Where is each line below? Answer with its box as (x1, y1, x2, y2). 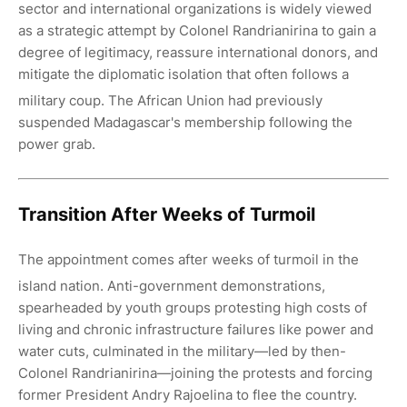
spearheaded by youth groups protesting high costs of (18, 298, 367, 316)
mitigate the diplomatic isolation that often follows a (18, 65, 349, 83)
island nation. (18, 276, 104, 294)
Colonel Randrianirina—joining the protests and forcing (18, 363, 372, 382)
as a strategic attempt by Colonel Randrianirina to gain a (18, 21, 376, 39)
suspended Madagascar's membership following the (18, 113, 352, 131)
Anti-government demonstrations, (107, 276, 325, 294)
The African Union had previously (108, 91, 323, 109)
